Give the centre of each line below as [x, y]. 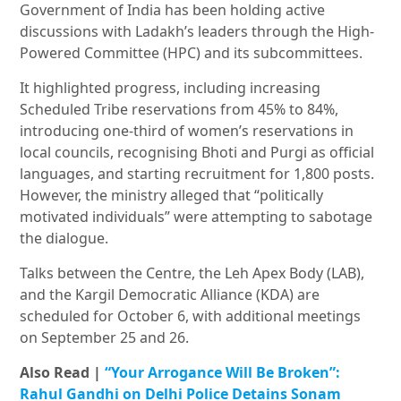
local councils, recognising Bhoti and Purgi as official [197, 153]
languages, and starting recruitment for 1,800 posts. [197, 174]
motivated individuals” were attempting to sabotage [196, 217]
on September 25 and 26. [105, 338]
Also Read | [63, 373]
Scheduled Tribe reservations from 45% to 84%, [179, 110]
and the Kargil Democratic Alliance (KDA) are [170, 295]
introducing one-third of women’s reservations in [187, 131]
